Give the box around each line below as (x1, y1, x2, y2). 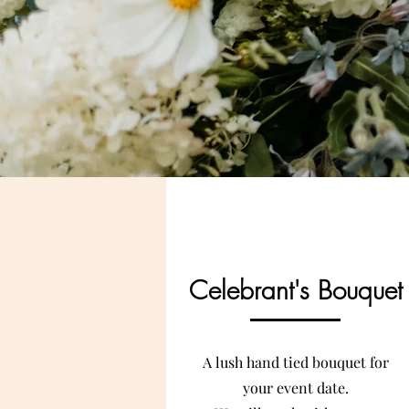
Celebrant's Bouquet (189, 273, 403, 307)
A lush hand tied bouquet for (203, 352, 389, 372)
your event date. (243, 378, 349, 397)
